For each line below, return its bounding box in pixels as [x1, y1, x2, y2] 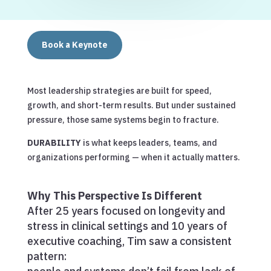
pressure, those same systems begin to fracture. [27, 114, 219, 126]
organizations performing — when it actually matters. [27, 152, 240, 163]
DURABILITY [27, 137, 81, 149]
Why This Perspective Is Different [27, 189, 202, 203]
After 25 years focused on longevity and [27, 204, 225, 218]
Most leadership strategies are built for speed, [27, 85, 212, 97]
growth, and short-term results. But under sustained [27, 100, 236, 111]
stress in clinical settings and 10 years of [27, 219, 227, 233]
